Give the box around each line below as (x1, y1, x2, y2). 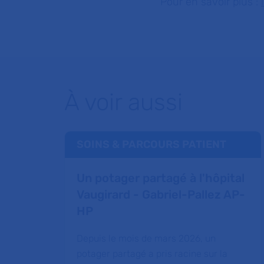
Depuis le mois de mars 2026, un (77, 233, 216, 245)
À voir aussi (64, 88, 183, 117)
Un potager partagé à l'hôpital (77, 171, 245, 186)
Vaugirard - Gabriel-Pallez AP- (77, 187, 245, 202)
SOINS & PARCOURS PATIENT (77, 138, 226, 151)
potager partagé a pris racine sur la (77, 248, 227, 260)
